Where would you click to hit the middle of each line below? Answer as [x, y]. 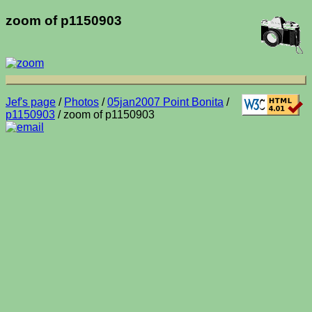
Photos [81, 102]
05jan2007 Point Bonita [165, 102]
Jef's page [31, 102]
